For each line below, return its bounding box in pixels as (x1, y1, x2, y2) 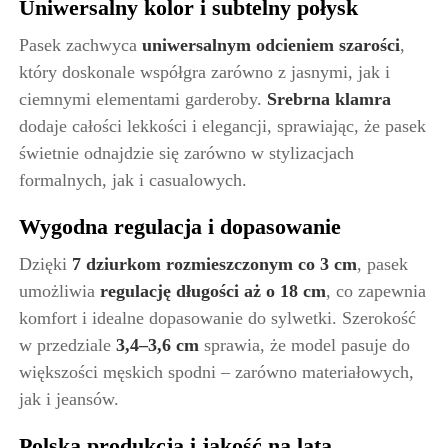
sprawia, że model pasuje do (199, 334, 410, 355)
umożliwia (19, 280, 100, 301)
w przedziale (19, 334, 116, 355)
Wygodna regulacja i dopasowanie (19, 213, 341, 239)
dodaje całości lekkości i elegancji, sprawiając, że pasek (19, 115, 426, 136)
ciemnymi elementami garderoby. (19, 88, 267, 109)
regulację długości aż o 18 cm (100, 280, 326, 301)
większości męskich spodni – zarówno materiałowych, (19, 361, 414, 382)
